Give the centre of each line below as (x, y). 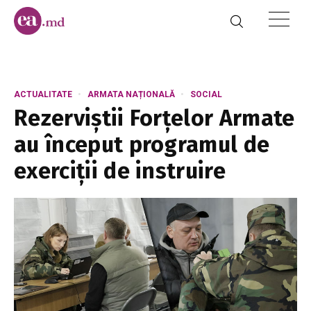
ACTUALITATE (43, 94)
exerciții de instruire (120, 171)
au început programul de (142, 144)
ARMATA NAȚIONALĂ (131, 94)
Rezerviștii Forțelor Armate (154, 118)
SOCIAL (206, 94)
